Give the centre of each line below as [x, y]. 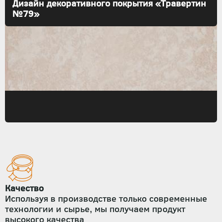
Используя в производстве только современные [106, 198]
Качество [24, 188]
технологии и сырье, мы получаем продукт [95, 209]
